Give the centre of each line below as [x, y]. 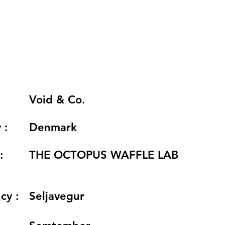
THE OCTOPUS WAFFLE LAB [104, 155]
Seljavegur [57, 196]
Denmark [53, 127]
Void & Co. [57, 100]
